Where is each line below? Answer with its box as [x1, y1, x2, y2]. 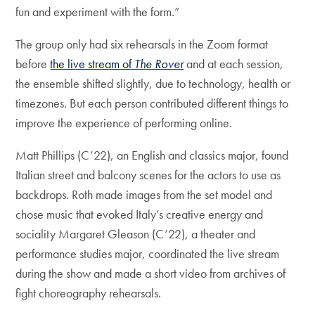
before [15, 56, 51, 72]
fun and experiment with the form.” [15, 4, 180, 20]
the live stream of [50, 56, 135, 72]
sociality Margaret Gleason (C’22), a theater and [15, 226, 256, 243]
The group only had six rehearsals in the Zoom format [15, 36, 269, 53]
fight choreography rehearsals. [15, 285, 165, 302]
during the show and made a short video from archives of [15, 265, 286, 282]
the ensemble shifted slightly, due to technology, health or [15, 75, 291, 92]
